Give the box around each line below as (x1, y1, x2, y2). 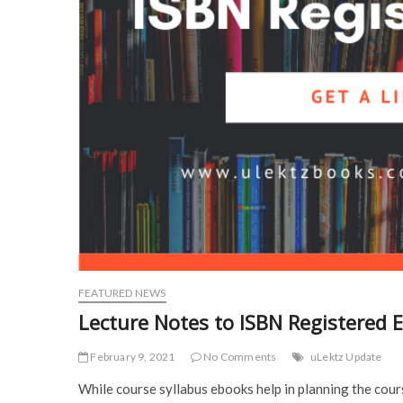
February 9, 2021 (88, 350, 175, 364)
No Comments (201, 350, 277, 364)
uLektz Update (310, 350, 382, 364)
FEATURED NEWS (78, 286, 166, 300)
